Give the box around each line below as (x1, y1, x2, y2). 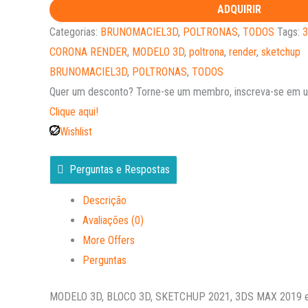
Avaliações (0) (82, 214, 144, 228)
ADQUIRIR (217, 3, 261, 16)
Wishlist (60, 125, 92, 139)
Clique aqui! (49, 105, 98, 119)
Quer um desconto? (49, 85, 136, 99)
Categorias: (49, 25, 100, 39)
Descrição (82, 194, 126, 208)
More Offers (82, 234, 135, 247)
